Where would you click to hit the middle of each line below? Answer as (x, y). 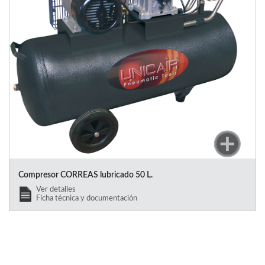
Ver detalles (56, 189)
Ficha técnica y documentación (87, 198)
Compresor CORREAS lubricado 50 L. (85, 175)
